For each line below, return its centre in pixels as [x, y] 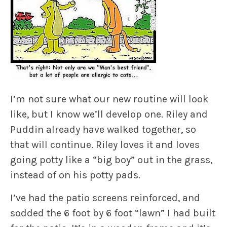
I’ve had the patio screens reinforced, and [105, 198]
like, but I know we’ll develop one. [88, 115]
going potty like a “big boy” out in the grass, [111, 160]
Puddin [27, 130]
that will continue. [53, 145]
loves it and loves [160, 145]
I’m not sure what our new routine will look [109, 99]
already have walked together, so [120, 130]
